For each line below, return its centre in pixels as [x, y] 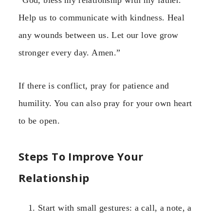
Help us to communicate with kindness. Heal [102, 17]
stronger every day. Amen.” [70, 52]
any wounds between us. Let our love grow [99, 35]
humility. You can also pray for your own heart [105, 103]
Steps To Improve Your [81, 156]
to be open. [39, 121]
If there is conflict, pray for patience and [94, 86]
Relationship [54, 177]
